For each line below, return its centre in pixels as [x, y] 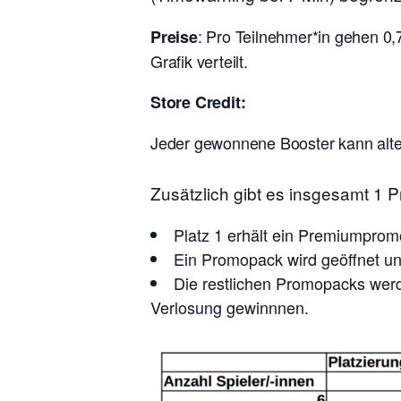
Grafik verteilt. [199, 60]
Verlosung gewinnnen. [230, 307]
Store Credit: [198, 102]
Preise [174, 36]
